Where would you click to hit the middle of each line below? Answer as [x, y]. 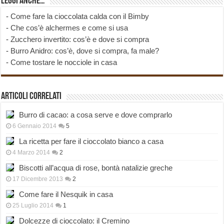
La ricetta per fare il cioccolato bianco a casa [91, 141]
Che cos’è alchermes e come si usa [69, 28]
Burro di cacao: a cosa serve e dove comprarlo [96, 115]
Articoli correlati [31, 97]
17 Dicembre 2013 [38, 179]
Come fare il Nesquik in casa [66, 194]
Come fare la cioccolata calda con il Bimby [80, 16]
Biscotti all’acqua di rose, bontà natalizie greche [96, 168]
